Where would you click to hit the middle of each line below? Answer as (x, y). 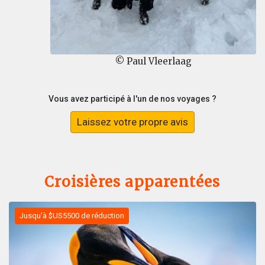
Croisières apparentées (132, 182)
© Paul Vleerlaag (153, 61)
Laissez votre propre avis (132, 122)
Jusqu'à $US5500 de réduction (72, 216)
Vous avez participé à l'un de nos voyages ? (132, 99)
